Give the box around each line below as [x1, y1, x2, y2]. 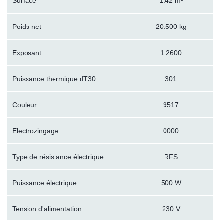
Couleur [12, 101, 37, 109]
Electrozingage [12, 127, 58, 135]
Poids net [12, 23, 41, 31]
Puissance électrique [12, 179, 77, 187]
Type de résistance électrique [12, 153, 104, 161]
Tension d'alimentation [12, 205, 82, 213]
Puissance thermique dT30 [12, 75, 96, 83]
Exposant [12, 49, 41, 57]
